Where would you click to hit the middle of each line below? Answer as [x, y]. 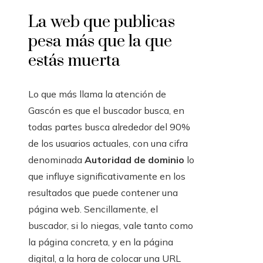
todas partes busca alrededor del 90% [109, 127]
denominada [56, 160]
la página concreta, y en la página [101, 242]
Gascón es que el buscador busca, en [106, 111]
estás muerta [74, 61]
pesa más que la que [100, 42]
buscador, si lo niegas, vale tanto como [111, 226]
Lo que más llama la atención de [97, 94]
